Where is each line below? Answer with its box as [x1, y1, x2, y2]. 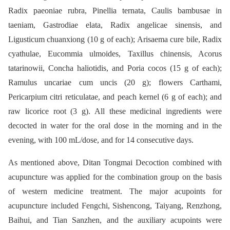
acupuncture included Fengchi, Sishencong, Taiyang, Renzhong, [8, 201, 222, 210]
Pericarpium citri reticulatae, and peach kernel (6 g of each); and [8, 92, 222, 101]
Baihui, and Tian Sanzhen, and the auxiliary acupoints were [8, 215, 222, 224]
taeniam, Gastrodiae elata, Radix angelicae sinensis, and [8, 20, 222, 29]
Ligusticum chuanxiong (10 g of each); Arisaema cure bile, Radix [8, 34, 222, 44]
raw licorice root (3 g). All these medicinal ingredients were [8, 106, 222, 116]
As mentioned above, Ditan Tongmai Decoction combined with [8, 158, 222, 167]
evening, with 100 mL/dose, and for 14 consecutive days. [8, 135, 194, 144]
